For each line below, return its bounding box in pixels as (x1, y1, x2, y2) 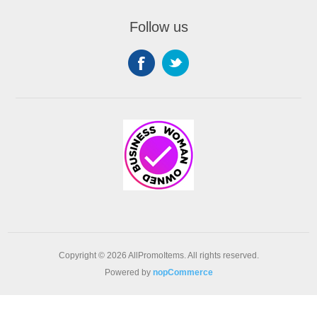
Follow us (129, 18, 188, 35)
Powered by (104, 267, 153, 277)
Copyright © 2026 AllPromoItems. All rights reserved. (58, 250, 259, 260)
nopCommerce (152, 267, 213, 277)
